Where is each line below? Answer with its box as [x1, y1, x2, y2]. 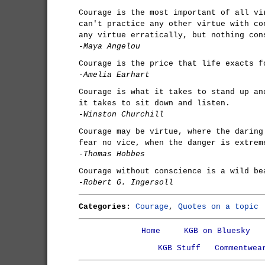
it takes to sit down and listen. [79, 99, 230, 108]
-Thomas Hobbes [79, 150, 145, 159]
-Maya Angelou [79, 42, 140, 51]
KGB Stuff [157, 244, 201, 253]
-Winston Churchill [79, 110, 164, 119]
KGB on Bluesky [183, 227, 250, 235]
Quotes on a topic [178, 202, 258, 211]
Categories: [79, 202, 131, 211]
